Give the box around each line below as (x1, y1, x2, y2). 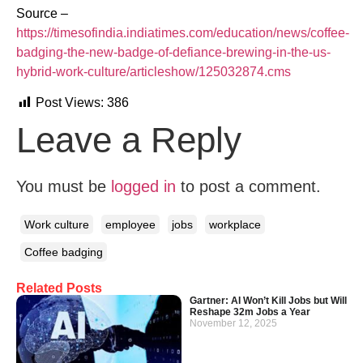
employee (105, 217, 156, 231)
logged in (111, 177, 176, 196)
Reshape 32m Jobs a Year (190, 305, 310, 318)
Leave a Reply (16, 120, 241, 160)
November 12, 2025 (190, 317, 277, 329)
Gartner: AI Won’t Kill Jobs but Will (190, 294, 347, 306)
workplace (209, 217, 261, 231)
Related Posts (16, 280, 102, 295)
